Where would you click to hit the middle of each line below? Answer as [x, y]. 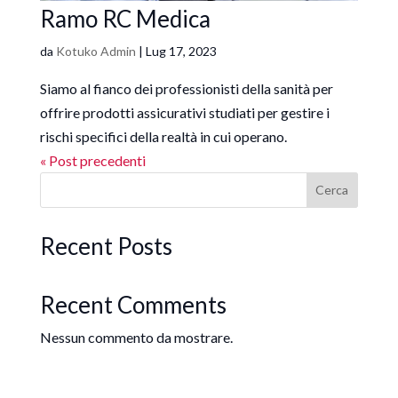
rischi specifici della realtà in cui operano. [163, 136]
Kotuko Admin [96, 51]
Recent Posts [106, 246]
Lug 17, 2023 [181, 51]
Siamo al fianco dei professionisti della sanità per [186, 88]
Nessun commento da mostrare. [136, 337]
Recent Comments [133, 304]
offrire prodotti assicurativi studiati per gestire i [184, 112]
